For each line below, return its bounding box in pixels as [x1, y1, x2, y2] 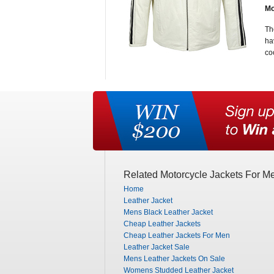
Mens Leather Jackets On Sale [124, 254, 225, 263]
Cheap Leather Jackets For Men [124, 231, 230, 240]
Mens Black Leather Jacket [124, 208, 213, 217]
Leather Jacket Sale [124, 243, 190, 251]
